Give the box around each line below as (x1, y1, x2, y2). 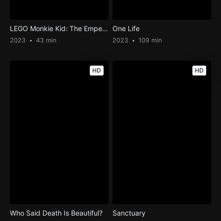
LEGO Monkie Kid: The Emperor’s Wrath (102, 24, 108, 33)
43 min (34, 37, 56, 44)
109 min (137, 37, 162, 44)
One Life (112, 24, 140, 33)
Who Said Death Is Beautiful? (9, 208, 103, 217)
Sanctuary (112, 208, 146, 217)
